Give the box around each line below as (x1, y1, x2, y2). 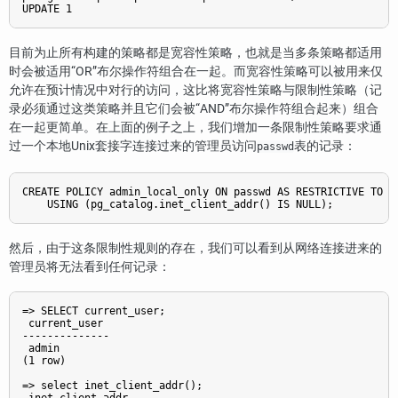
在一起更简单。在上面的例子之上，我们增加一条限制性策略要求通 (9, 120, 382, 136)
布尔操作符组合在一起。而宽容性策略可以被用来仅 (97, 64, 383, 80)
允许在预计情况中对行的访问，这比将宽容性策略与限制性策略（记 (9, 83, 382, 99)
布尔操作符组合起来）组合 (229, 101, 378, 117)
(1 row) (22, 354, 66, 368)
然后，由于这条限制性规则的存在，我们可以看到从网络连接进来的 (9, 240, 382, 256)
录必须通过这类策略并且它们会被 (9, 101, 195, 117)
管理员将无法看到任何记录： (9, 259, 171, 275)
